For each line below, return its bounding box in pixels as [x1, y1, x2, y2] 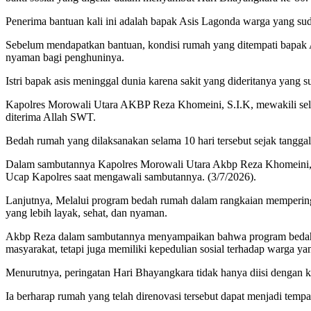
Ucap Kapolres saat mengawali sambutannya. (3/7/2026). [6, 171, 256, 183]
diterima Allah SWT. [6, 111, 96, 124]
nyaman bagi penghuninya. [6, 51, 124, 64]
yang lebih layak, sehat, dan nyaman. [6, 207, 167, 219]
